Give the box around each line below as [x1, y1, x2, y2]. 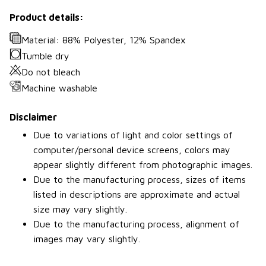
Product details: [9, 11, 84, 23]
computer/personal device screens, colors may [33, 144, 230, 156]
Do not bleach [21, 66, 80, 77]
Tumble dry [21, 50, 69, 61]
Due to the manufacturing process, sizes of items [33, 174, 246, 185]
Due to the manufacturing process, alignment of [33, 218, 239, 230]
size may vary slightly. [33, 204, 127, 215]
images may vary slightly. [33, 233, 140, 245]
